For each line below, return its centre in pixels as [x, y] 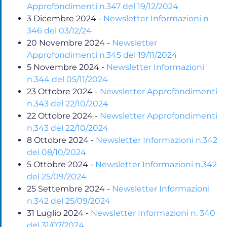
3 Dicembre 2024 [62, 18]
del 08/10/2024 [56, 152]
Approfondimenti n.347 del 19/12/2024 [103, 6]
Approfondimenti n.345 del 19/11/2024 [102, 55]
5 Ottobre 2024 [58, 164]
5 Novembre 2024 [63, 67]
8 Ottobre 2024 [58, 140]
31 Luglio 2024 [55, 213]
